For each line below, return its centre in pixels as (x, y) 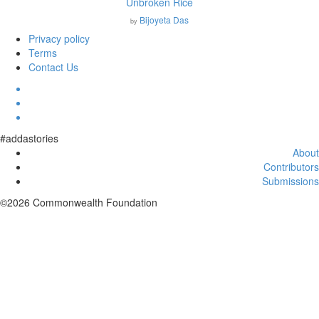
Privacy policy (59, 39)
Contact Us (53, 67)
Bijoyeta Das (164, 20)
